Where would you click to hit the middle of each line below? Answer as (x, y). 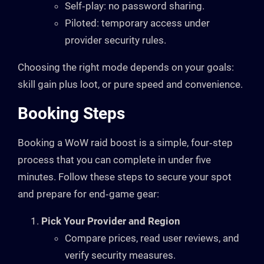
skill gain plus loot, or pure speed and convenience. (130, 84)
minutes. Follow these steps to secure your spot (125, 176)
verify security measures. (120, 255)
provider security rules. (115, 40)
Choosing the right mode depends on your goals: (126, 67)
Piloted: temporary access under (137, 23)
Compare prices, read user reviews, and (152, 238)
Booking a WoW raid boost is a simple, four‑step (125, 142)
